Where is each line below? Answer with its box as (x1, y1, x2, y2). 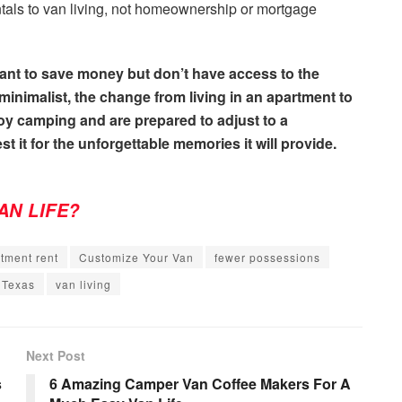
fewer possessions (214, 249, 320, 265)
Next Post (26, 345, 85, 364)
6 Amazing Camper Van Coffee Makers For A (49, 372, 351, 394)
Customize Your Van (79, 249, 194, 265)
